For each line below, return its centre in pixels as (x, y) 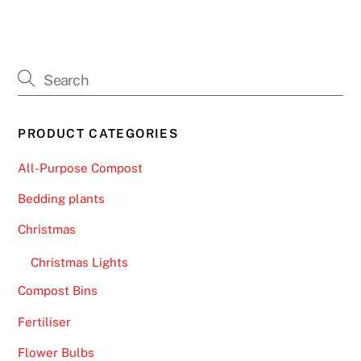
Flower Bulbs (56, 352)
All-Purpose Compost (81, 168)
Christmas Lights (79, 263)
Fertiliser (45, 322)
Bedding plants (62, 199)
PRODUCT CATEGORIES (98, 133)
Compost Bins (58, 291)
